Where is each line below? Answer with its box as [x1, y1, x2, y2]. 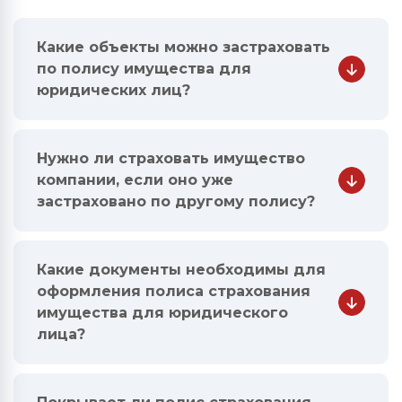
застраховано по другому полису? [37, 193, 315, 210]
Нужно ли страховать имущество [37, 150, 305, 167]
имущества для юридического [37, 304, 288, 321]
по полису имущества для [37, 60, 251, 77]
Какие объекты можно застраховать [37, 39, 330, 56]
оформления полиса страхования [37, 283, 310, 300]
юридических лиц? [37, 82, 190, 99]
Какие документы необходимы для [37, 261, 326, 278]
